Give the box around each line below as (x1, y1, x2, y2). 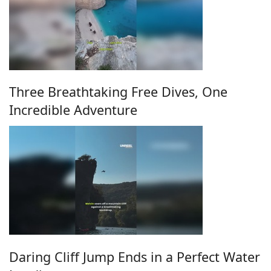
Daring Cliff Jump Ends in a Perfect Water (9, 247, 260, 266)
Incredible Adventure (9, 101, 137, 119)
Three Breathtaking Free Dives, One (9, 83, 227, 101)
